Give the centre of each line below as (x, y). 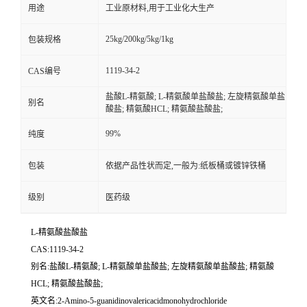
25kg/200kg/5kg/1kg (139, 39)
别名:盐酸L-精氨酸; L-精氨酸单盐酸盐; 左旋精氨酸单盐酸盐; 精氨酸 (152, 267)
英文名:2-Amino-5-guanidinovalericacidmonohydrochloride (129, 301)
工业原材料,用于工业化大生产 (160, 8)
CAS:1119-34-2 (57, 249)
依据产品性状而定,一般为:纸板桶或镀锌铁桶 (186, 166)
